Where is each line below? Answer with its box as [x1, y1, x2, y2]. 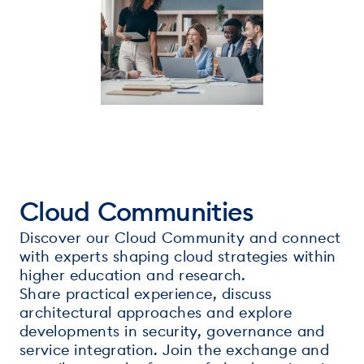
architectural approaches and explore [19, 302, 292, 322]
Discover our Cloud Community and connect [19, 227, 341, 247]
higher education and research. [19, 265, 246, 284]
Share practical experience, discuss [19, 284, 272, 303]
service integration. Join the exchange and [19, 340, 330, 359]
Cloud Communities [19, 194, 254, 228]
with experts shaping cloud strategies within [19, 246, 336, 266]
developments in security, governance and [19, 321, 325, 340]
